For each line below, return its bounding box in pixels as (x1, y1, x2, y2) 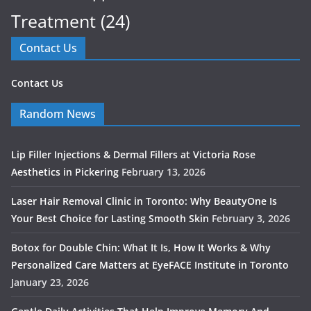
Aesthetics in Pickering (11, 165, 119, 178)
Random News (19, 106, 96, 121)
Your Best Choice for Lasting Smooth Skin (11, 212, 209, 225)
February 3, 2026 (212, 212, 290, 225)
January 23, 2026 (11, 276, 89, 289)
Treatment (11, 10, 96, 33)
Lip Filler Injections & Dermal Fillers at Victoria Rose (11, 148, 255, 161)
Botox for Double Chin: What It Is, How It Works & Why (11, 241, 271, 254)
